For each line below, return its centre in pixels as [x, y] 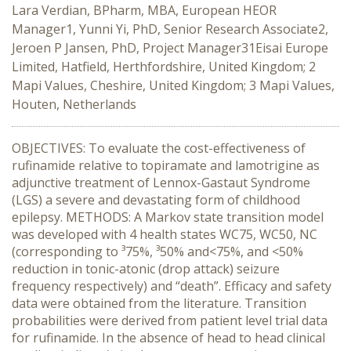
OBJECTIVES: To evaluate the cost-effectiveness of [159, 148]
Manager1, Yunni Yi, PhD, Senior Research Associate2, [170, 29]
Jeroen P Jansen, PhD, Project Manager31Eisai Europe [170, 48]
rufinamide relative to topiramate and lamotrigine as [166, 165]
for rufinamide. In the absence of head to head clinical [168, 338]
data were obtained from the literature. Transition [159, 303]
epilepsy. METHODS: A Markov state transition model [168, 217]
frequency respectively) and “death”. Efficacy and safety [172, 286]
